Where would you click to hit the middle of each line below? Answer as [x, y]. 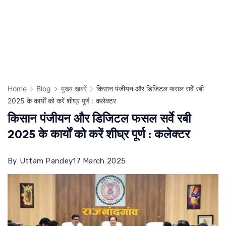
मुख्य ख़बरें [74, 89]
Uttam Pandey [46, 161]
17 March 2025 [99, 161]
